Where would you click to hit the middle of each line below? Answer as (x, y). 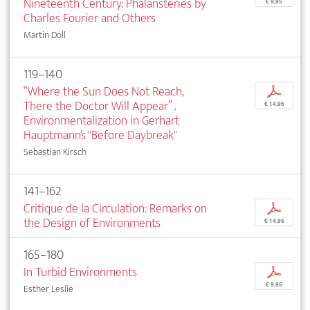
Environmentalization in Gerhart (101, 120)
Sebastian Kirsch (55, 152)
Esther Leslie (48, 289)
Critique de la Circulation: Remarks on (115, 208)
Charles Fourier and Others (90, 18)
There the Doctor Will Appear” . (100, 106)
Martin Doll (45, 35)
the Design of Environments (92, 223)
